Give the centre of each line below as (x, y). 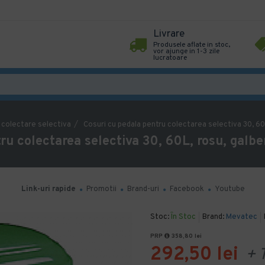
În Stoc (183, 217)
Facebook (187, 189)
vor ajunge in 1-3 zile (186, 51)
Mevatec (242, 217)
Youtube (230, 189)
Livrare (169, 34)
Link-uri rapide (49, 189)
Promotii (101, 189)
